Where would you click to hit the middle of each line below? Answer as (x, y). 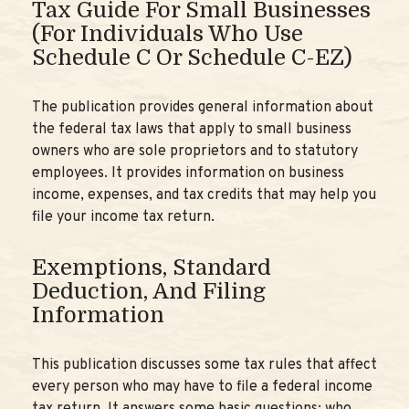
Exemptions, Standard (152, 267)
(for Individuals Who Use (168, 34)
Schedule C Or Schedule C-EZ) (192, 58)
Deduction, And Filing (149, 291)
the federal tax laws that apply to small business (192, 130)
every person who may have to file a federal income (202, 387)
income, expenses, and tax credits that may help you (204, 195)
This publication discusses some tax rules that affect (204, 365)
